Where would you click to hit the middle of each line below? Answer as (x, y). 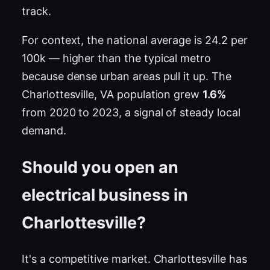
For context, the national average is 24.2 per (135, 40)
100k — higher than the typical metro (117, 58)
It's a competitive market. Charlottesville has (134, 259)
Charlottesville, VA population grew (112, 95)
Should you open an (100, 167)
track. (36, 11)
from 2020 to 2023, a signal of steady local (131, 113)
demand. (44, 131)
